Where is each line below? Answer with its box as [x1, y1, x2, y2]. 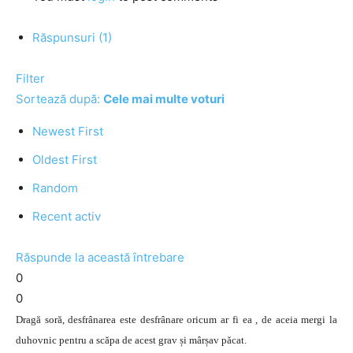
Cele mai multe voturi [103, 91, 225, 106]
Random [32, 180, 78, 195]
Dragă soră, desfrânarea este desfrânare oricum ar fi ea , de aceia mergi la [16, 314, 337, 325]
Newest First [32, 124, 103, 139]
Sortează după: [16, 91, 103, 106]
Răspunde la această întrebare [16, 250, 184, 265]
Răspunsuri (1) [32, 30, 112, 45]
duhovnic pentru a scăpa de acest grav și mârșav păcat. [16, 334, 247, 346]
